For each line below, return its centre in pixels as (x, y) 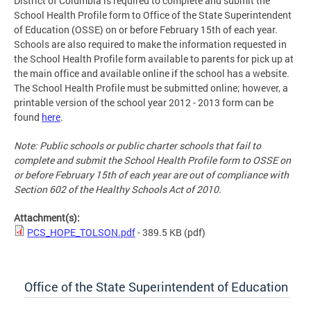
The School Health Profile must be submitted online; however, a (151, 87)
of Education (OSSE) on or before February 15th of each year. (146, 29)
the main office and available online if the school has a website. (152, 73)
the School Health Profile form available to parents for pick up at (154, 58)
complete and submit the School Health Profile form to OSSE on (152, 160)
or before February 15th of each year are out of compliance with (151, 174)
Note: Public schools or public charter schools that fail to (137, 145)
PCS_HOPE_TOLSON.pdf (81, 232)
